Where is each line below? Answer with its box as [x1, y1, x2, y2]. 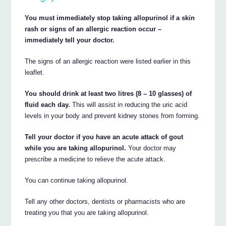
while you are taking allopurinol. [25, 144, 127, 152]
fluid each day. [25, 101, 71, 109]
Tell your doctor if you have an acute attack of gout [25, 133, 184, 141]
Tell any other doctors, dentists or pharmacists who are [25, 198, 186, 206]
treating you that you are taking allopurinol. [25, 209, 149, 217]
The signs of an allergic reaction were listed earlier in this [25, 58, 191, 66]
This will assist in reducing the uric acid [70, 101, 188, 109]
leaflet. [25, 69, 45, 77]
